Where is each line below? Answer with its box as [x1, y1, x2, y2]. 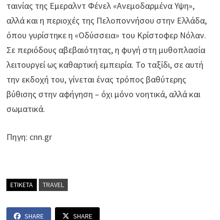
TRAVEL [43, 180, 64, 190]
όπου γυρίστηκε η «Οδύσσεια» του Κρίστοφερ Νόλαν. [6, 29, 207, 41]
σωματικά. [6, 103, 46, 115]
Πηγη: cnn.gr [6, 131, 53, 143]
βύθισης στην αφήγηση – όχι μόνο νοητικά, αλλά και [6, 88, 201, 100]
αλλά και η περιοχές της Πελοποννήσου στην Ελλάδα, [6, 15, 207, 27]
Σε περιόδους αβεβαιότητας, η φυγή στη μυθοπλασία [6, 44, 206, 56]
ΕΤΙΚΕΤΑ [10, 180, 33, 190]
